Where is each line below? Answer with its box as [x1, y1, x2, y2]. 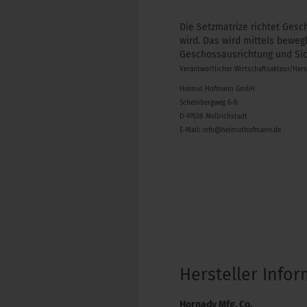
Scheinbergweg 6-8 [180, 99, 238, 107]
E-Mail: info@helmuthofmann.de [180, 126, 281, 134]
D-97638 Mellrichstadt [180, 112, 247, 121]
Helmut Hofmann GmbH [180, 85, 255, 93]
